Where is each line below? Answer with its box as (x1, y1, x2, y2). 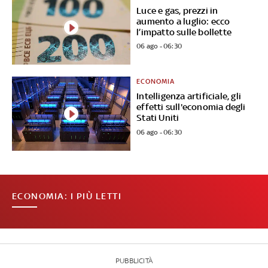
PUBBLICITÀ (115, 257, 153, 266)
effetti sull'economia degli (136, 102, 246, 112)
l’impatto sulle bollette (136, 26, 232, 37)
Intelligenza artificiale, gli (136, 91, 242, 102)
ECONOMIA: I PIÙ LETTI (11, 191, 122, 202)
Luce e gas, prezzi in (136, 5, 218, 16)
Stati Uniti (136, 112, 179, 123)
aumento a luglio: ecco (136, 16, 230, 26)
